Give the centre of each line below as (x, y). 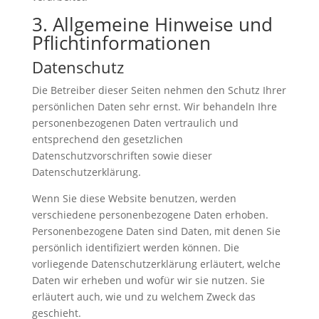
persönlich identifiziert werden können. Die (135, 248)
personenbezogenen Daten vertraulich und (135, 123)
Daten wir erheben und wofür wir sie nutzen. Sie (148, 281)
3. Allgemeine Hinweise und (152, 25)
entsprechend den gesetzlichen (107, 140)
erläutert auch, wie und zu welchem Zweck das (143, 297)
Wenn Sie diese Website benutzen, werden (134, 199)
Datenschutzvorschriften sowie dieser (122, 156)
